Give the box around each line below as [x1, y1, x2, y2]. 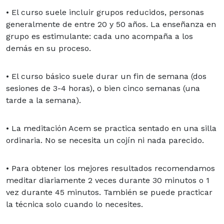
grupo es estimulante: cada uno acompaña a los [6, 31, 193, 41]
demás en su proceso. [6, 43, 91, 53]
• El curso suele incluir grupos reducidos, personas [6, 7, 204, 17]
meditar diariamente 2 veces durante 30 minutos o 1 [6, 175, 209, 185]
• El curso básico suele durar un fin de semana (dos [6, 71, 206, 81]
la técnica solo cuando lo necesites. [6, 199, 143, 209]
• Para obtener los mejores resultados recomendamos [6, 163, 215, 173]
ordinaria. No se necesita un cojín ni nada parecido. [6, 135, 204, 145]
